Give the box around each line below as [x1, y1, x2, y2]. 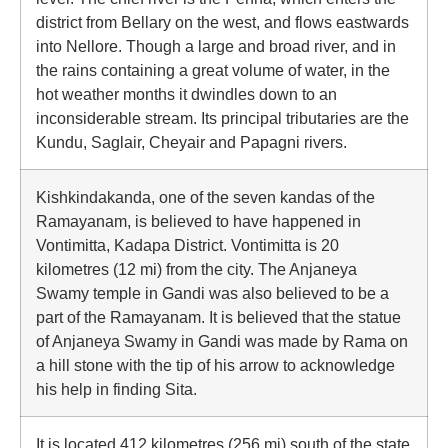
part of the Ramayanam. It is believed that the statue [36, 308, 401, 326]
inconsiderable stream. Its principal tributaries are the [36, 109, 409, 127]
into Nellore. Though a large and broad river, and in [36, 37, 396, 55]
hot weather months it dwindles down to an [36, 85, 337, 103]
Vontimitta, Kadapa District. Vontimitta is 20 [36, 236, 339, 254]
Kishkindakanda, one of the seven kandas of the [36, 188, 375, 206]
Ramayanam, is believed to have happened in [36, 212, 361, 230]
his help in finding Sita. [36, 380, 197, 398]
